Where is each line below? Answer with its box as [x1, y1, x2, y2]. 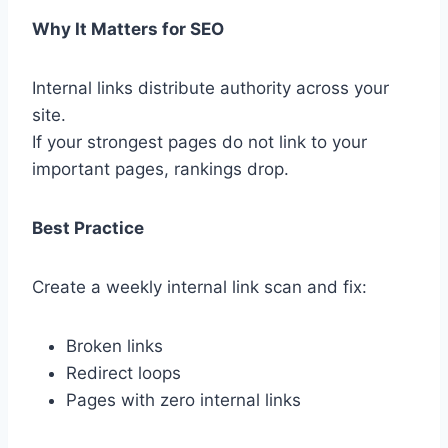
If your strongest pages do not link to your [32, 132, 367, 153]
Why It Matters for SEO [32, 19, 224, 40]
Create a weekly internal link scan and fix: [32, 277, 367, 298]
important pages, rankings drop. [32, 159, 289, 180]
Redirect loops [66, 363, 181, 384]
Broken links [66, 336, 163, 357]
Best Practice [32, 218, 144, 239]
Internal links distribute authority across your [32, 78, 389, 99]
